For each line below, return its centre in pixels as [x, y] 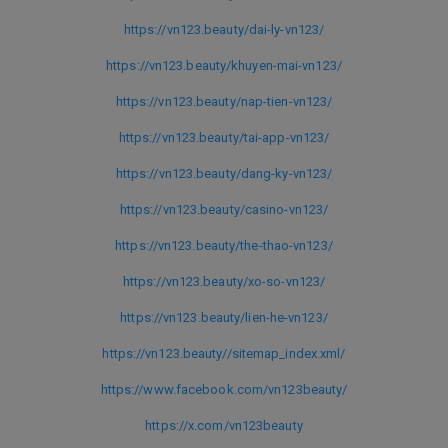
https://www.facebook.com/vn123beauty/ [224, 389]
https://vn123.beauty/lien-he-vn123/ [224, 317]
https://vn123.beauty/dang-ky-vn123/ [224, 173]
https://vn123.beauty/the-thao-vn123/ [224, 245]
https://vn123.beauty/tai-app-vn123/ [224, 137]
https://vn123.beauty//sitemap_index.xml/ [224, 353]
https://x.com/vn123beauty [224, 425]
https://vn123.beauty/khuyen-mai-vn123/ [224, 65]
